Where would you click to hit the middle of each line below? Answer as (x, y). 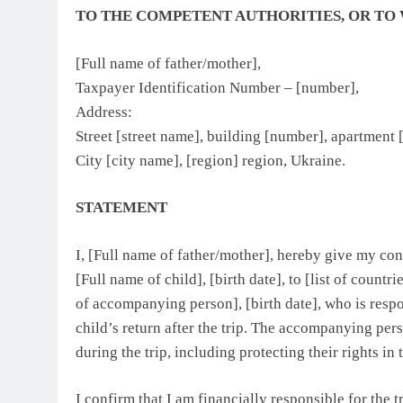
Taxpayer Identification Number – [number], (217, 87)
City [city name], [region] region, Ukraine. (210, 160)
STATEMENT (121, 208)
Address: (104, 112)
